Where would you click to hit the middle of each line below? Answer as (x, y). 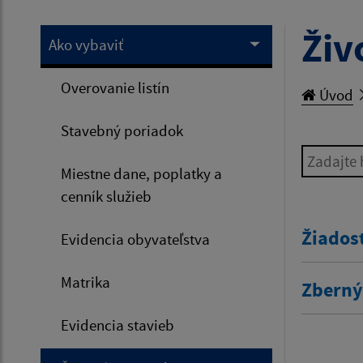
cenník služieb (106, 196)
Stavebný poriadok (122, 130)
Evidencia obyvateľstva (135, 239)
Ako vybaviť (86, 44)
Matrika (85, 282)
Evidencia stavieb (117, 325)
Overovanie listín (115, 87)
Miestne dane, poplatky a (141, 173)
